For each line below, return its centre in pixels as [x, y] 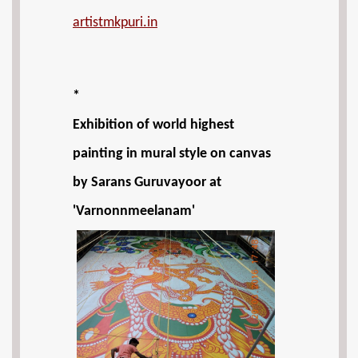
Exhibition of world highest [153, 125]
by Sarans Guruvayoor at [147, 183]
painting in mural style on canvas [172, 154]
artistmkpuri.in [115, 23]
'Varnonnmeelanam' [134, 211]
